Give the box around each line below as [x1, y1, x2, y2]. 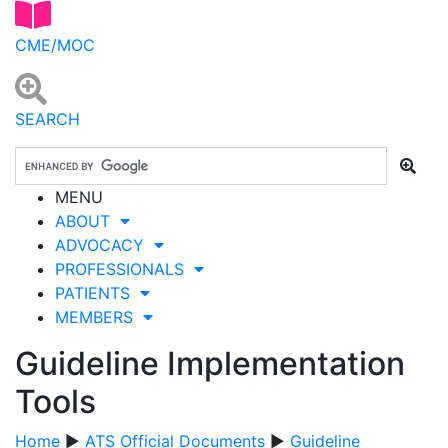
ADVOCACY [55, 234, 154, 255]
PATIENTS [55, 282, 140, 303]
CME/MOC [15, 34, 95, 55]
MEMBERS [55, 306, 143, 327]
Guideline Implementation [15, 343, 405, 383]
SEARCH [15, 108, 80, 129]
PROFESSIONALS [55, 258, 194, 279]
